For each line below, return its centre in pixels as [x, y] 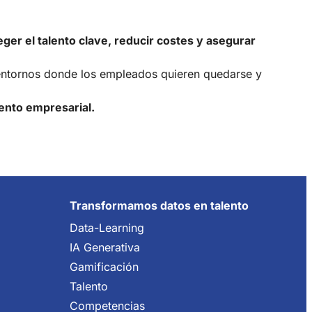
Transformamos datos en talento [159, 205]
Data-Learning [107, 227]
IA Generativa [105, 247]
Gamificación [104, 266]
